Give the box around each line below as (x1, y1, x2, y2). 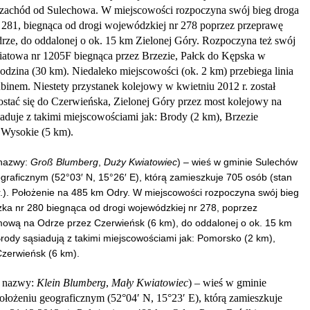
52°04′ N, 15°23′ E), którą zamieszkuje (111, 291, 282, 304)
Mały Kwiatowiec (111, 276, 188, 289)
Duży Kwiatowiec (104, 156, 177, 167)
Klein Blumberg (37, 276, 106, 289)
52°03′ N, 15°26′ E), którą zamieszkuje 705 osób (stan (55, 171, 292, 183)
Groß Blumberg (30, 156, 98, 167)
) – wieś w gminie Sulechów (177, 156, 298, 167)
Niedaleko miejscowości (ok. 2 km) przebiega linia (72, 64, 293, 77)
